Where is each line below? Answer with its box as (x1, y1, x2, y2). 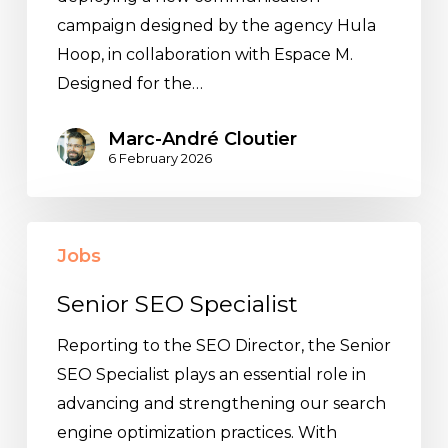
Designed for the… (56, 74, 203, 94)
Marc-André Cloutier (107, 128, 297, 151)
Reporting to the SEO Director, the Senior (56, 336, 391, 356)
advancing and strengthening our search (56, 394, 386, 414)
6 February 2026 (107, 150, 212, 167)
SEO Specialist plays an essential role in (56, 365, 366, 385)
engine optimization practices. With (56, 423, 337, 443)
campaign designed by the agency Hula (56, 16, 376, 36)
